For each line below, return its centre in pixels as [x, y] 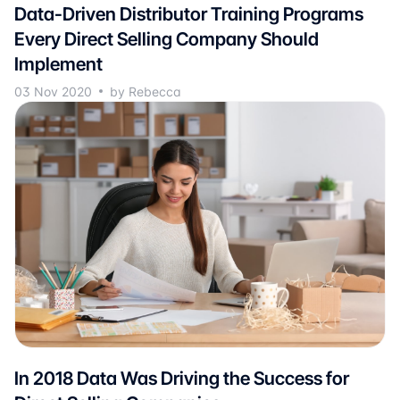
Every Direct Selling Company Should [167, 38]
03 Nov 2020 [53, 91]
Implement [58, 63]
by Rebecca [146, 91]
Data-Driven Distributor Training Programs [189, 13]
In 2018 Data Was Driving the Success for [182, 379]
